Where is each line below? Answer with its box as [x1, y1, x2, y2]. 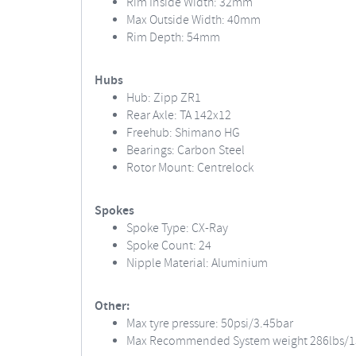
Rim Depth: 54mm [126, 29, 220, 46]
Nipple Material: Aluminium [126, 255, 268, 272]
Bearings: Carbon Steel [126, 142, 245, 159]
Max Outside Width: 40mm [126, 12, 261, 29]
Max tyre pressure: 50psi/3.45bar [126, 315, 293, 332]
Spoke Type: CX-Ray [126, 220, 228, 237]
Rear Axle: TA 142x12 [126, 107, 231, 124]
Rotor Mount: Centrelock [126, 160, 253, 176]
